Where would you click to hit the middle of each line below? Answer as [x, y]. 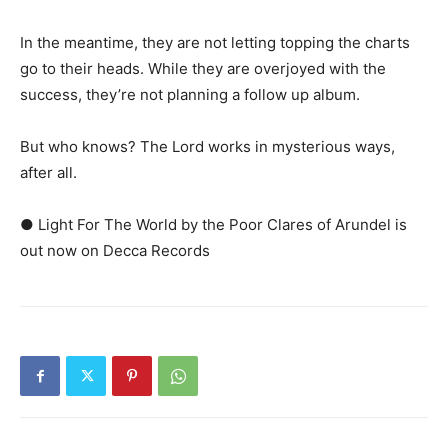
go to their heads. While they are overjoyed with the [203, 69]
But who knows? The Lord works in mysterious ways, [207, 147]
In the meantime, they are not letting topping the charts [215, 43]
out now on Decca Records [115, 251]
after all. [48, 173]
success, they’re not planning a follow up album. [190, 95]
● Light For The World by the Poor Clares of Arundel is [213, 225]
